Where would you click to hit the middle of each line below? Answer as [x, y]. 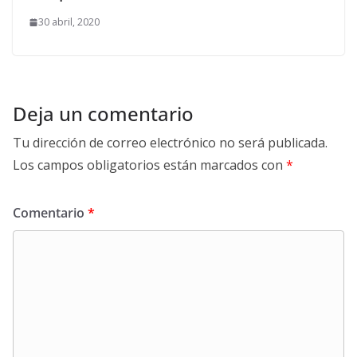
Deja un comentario [103, 114]
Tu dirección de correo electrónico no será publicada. [170, 143]
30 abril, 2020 [69, 22]
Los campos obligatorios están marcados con [149, 165]
